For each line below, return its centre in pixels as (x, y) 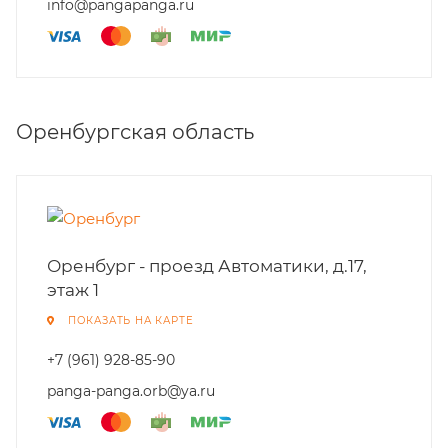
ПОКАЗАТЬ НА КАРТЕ (130, 320)
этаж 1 (73, 290)
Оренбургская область (135, 132)
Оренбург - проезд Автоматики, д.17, (207, 266)
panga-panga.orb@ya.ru (131, 391)
